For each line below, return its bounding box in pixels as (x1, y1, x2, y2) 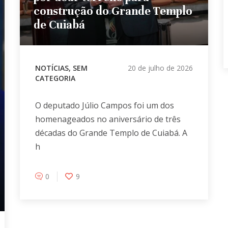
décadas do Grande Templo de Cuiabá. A (35, 127, 187, 138)
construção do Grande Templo (33, 4, 192, 18)
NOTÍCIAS (35, 63, 69, 73)
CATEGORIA (35, 73, 75, 83)
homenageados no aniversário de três (35, 113, 181, 125)
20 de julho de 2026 (127, 63, 193, 73)
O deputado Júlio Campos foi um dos (35, 99, 174, 111)
